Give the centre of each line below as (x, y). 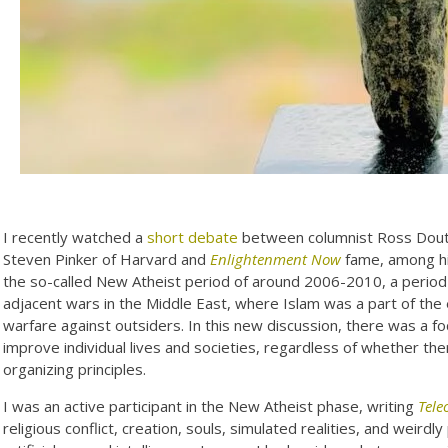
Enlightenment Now (276, 258)
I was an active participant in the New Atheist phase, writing (211, 405)
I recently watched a (75, 236)
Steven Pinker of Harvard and (107, 258)
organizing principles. (75, 368)
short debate (193, 236)
